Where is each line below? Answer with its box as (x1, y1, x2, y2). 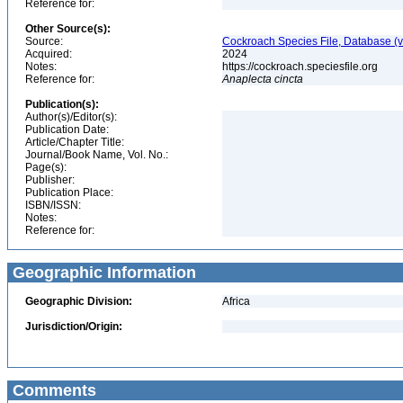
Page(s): (25, 161, 67, 174)
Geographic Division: (25, 295, 132, 308)
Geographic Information (8, 264, 196, 282)
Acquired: (25, 48, 72, 60)
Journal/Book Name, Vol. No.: (25, 148, 168, 161)
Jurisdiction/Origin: (25, 320, 122, 333)
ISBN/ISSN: (25, 199, 81, 211)
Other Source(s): (25, 22, 111, 35)
